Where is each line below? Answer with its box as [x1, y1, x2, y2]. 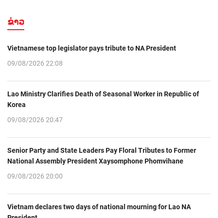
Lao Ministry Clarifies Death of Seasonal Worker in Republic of [7, 90, 199, 98]
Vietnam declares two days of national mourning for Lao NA [7, 203, 191, 211]
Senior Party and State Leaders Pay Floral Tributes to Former [7, 146, 196, 155]
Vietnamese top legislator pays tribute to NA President [7, 44, 176, 53]
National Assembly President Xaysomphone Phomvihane [7, 157, 183, 165]
